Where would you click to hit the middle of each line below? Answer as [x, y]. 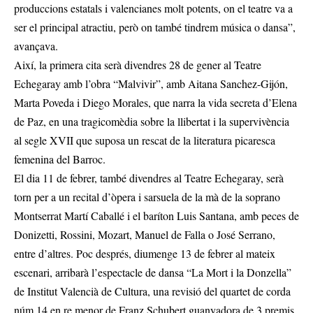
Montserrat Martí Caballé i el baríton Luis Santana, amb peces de [156, 216]
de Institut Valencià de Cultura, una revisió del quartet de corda [152, 291]
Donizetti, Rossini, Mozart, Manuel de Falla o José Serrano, [145, 235]
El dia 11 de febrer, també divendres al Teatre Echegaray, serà [149, 178]
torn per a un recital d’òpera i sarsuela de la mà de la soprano [147, 197]
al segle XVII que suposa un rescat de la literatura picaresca [145, 140]
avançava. [36, 46]
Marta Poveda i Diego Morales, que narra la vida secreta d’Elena [155, 103]
